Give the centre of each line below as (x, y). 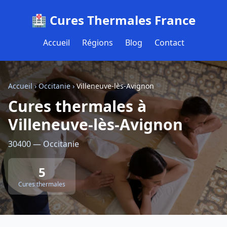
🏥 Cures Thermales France (113, 20)
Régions (97, 43)
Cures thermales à (77, 106)
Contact (169, 43)
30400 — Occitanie (44, 144)
